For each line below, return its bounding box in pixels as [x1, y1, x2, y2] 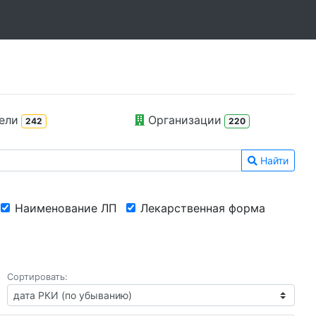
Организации [144, 113, 221, 127]
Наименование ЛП [15, 201, 117, 215]
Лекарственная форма [140, 201, 265, 215]
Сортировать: [7, 272, 68, 282]
